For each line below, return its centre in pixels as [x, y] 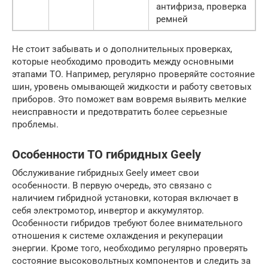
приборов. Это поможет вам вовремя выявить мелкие [129, 99]
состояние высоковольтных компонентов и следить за [131, 261]
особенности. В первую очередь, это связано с [112, 185]
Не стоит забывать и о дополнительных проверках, [122, 49]
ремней [172, 19]
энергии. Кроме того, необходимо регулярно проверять [130, 248]
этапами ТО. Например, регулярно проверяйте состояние [133, 74]
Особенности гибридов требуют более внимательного [127, 223]
